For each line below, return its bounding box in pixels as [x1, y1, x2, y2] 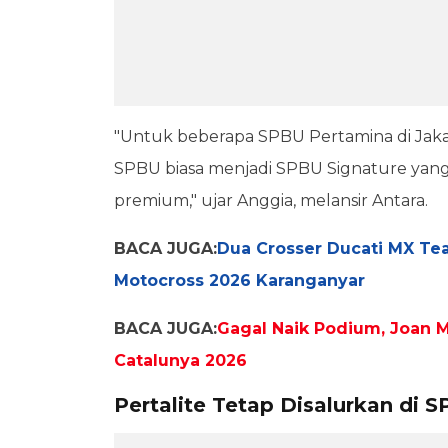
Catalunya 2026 [114, 350, 247, 370]
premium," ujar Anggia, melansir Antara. [114, 190, 428, 210]
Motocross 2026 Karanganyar [114, 270, 365, 290]
